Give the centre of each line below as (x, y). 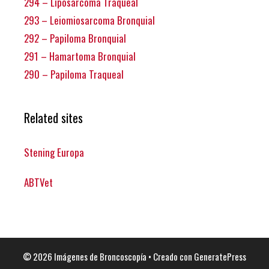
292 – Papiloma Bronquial (75, 38)
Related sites (53, 117)
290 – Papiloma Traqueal (74, 74)
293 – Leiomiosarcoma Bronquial (89, 20)
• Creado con (170, 257)
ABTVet (38, 183)
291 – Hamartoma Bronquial (80, 56)
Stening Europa (54, 152)
